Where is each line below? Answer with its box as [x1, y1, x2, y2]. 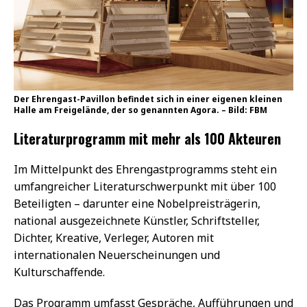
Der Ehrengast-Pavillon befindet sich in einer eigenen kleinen [14, 93, 282, 105]
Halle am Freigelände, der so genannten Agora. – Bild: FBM [14, 103, 267, 116]
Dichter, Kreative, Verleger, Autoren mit [14, 230, 214, 245]
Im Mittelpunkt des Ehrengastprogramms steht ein [14, 161, 277, 177]
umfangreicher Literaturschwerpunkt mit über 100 [14, 178, 276, 194]
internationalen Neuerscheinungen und [14, 247, 220, 262]
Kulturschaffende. [14, 264, 105, 280]
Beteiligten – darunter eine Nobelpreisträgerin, [14, 195, 260, 211]
